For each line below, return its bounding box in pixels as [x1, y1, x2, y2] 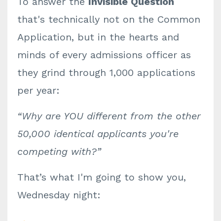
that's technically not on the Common [17, 13, 200, 25]
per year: [17, 84, 60, 96]
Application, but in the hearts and [17, 31, 179, 43]
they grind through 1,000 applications [17, 67, 195, 78]
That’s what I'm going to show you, [17, 171, 186, 183]
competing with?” [17, 146, 101, 157]
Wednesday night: [17, 189, 104, 201]
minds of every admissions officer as [17, 49, 191, 61]
